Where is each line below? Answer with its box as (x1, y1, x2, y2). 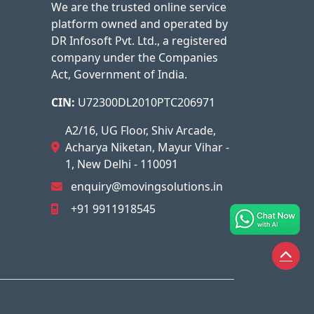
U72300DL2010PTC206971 (75, 95, 215, 110)
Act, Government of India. (51, 67, 187, 82)
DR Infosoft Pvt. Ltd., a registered (51, 33, 227, 48)
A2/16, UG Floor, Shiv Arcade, (65, 123, 216, 138)
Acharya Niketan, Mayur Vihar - (65, 139, 229, 155)
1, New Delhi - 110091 (65, 156, 178, 172)
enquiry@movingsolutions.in (71, 179, 223, 194)
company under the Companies (51, 50, 218, 65)
